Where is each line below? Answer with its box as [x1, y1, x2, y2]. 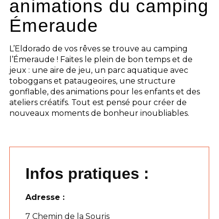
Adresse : [25, 192, 65, 202]
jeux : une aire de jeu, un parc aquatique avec [9, 65, 189, 75]
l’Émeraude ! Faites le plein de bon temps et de [9, 54, 193, 64]
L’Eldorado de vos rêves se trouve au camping [9, 44, 188, 53]
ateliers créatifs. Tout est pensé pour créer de [9, 97, 187, 107]
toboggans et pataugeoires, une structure [9, 76, 176, 86]
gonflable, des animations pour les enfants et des [9, 87, 200, 96]
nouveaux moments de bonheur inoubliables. [9, 108, 190, 118]
